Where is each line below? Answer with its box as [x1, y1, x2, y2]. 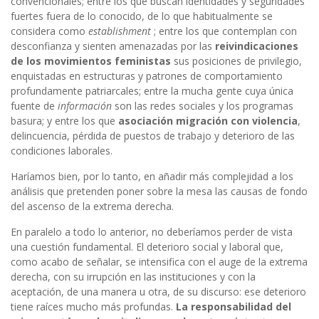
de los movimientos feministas [11, 54, 171, 68]
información [58, 99, 115, 113]
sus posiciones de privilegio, [171, 54, 302, 68]
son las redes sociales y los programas [115, 99, 293, 113]
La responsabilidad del [176, 300, 291, 314]
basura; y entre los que [11, 114, 118, 128]
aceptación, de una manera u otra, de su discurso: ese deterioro [11, 285, 306, 299]
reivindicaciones [212, 39, 298, 53]
